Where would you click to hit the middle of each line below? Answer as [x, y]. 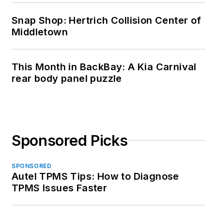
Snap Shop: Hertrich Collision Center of [107, 20]
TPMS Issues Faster [60, 188]
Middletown [40, 32]
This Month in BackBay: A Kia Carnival [104, 67]
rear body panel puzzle [67, 78]
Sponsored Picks [70, 140]
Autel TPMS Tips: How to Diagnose [95, 176]
